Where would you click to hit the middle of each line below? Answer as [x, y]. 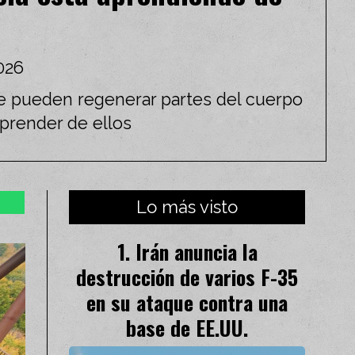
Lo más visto [187, 206]
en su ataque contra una [187, 302]
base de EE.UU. [187, 327]
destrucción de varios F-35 [187, 276]
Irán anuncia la [196, 251]
